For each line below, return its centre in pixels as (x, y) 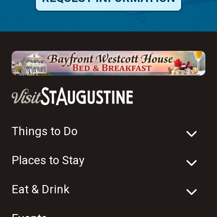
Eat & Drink (41, 190)
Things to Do (45, 132)
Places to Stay (48, 161)
